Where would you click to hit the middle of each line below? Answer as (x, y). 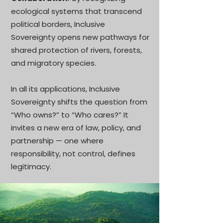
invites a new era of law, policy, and (76, 128)
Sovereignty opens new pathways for (80, 37)
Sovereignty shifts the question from (79, 102)
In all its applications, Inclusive (65, 89)
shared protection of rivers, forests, (76, 50)
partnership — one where (57, 141)
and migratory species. (54, 63)
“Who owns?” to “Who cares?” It (70, 115)
